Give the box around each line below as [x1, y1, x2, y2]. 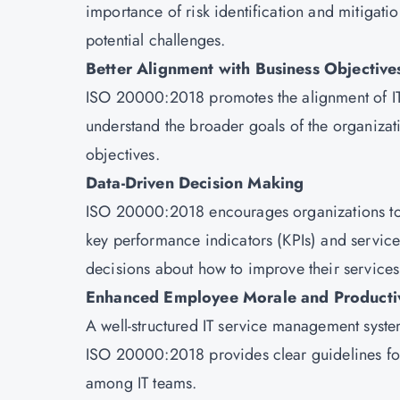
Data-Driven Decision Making [86, 171, 304, 195]
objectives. [86, 143, 160, 166]
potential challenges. [86, 29, 226, 52]
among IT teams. [86, 371, 197, 395]
